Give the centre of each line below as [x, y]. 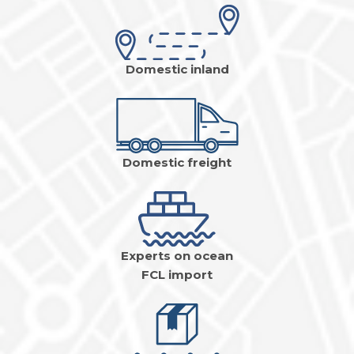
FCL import [177, 275]
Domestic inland [177, 70]
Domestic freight [177, 163]
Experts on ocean [177, 256]
